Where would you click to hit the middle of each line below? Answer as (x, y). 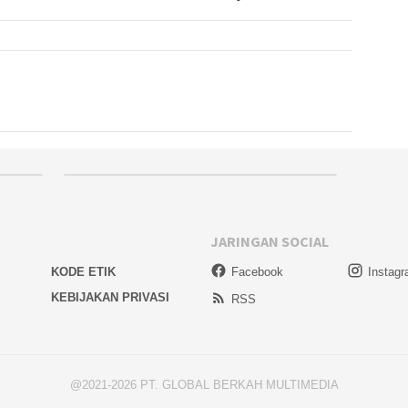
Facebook (257, 271)
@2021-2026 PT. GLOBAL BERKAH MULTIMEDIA (204, 385)
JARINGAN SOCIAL (270, 242)
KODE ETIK (83, 271)
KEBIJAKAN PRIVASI (110, 297)
